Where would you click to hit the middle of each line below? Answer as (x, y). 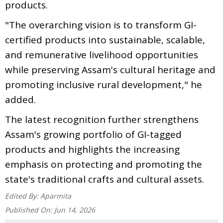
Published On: (30, 210)
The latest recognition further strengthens (102, 119)
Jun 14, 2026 (75, 210)
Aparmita (56, 196)
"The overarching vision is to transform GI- (101, 25)
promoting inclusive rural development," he (104, 84)
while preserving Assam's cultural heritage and (110, 69)
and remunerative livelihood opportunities (102, 55)
